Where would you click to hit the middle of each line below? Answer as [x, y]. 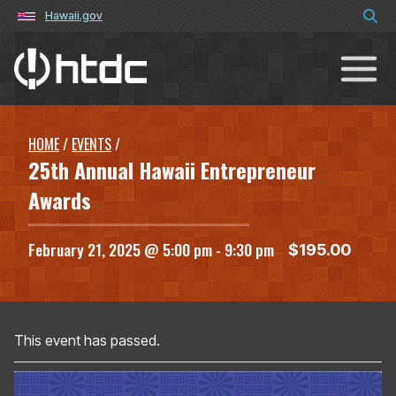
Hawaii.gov [74, 15]
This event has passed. [87, 341]
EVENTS [91, 145]
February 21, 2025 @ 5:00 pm [120, 250]
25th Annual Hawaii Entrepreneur [172, 170]
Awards [60, 200]
